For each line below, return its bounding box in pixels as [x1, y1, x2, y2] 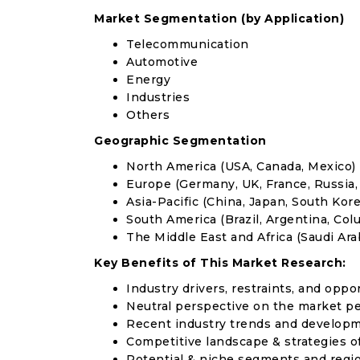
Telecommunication [126, 37, 249, 51]
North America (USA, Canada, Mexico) [126, 159, 356, 174]
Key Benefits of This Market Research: [94, 256, 346, 270]
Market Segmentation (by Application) [94, 11, 344, 26]
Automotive [126, 55, 198, 69]
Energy [126, 72, 170, 87]
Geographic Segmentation [94, 133, 267, 148]
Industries [126, 90, 190, 104]
